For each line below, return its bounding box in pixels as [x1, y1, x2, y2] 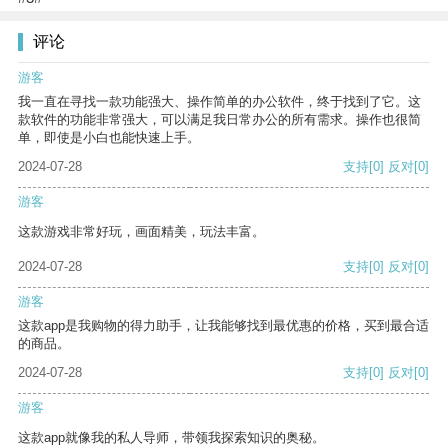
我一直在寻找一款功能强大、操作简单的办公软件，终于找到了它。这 [18, 94, 421, 110]
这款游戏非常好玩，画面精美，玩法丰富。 [18, 224, 265, 240]
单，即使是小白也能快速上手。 [18, 130, 200, 146]
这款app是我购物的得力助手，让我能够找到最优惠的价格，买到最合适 [18, 318, 429, 334]
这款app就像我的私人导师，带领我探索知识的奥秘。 [18, 430, 325, 446]
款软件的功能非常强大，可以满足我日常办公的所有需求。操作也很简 [18, 112, 421, 128]
